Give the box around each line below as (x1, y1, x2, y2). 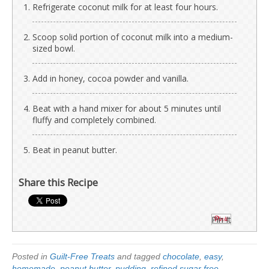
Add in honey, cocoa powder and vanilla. (32, 72, 189, 84)
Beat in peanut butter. (32, 144, 117, 156)
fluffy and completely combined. (32, 113, 156, 125)
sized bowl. (32, 42, 75, 54)
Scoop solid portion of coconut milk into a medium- (32, 31, 233, 43)
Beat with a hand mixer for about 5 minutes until (32, 102, 221, 114)
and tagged (115, 251, 163, 261)
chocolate (163, 251, 199, 261)
